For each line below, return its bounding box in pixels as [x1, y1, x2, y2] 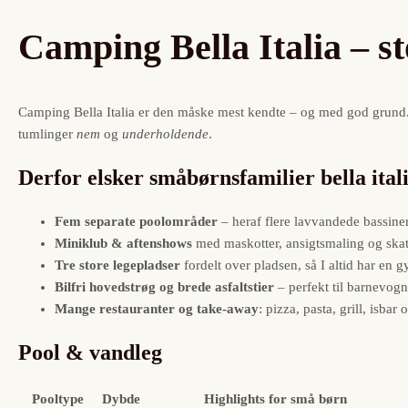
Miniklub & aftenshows [55, 236, 192, 251]
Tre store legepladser [55, 258, 180, 273]
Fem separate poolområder [55, 214, 218, 229]
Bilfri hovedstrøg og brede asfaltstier [55, 280, 274, 295]
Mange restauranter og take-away [55, 301, 259, 317]
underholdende [122, 127, 209, 142]
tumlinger [18, 127, 76, 142]
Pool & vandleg [18, 341, 162, 365]
